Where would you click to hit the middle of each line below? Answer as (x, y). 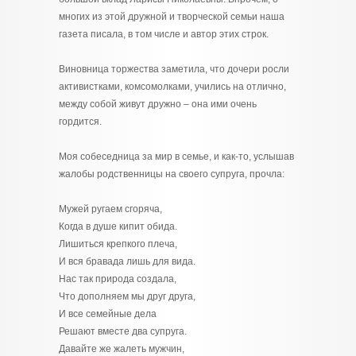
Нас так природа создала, (118, 279)
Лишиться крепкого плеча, (118, 244)
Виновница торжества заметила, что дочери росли (174, 69)
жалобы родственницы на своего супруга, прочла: (172, 174)
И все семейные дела (108, 314)
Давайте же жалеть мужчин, (122, 349)
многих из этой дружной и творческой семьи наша (172, 17)
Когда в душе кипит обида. (118, 226)
